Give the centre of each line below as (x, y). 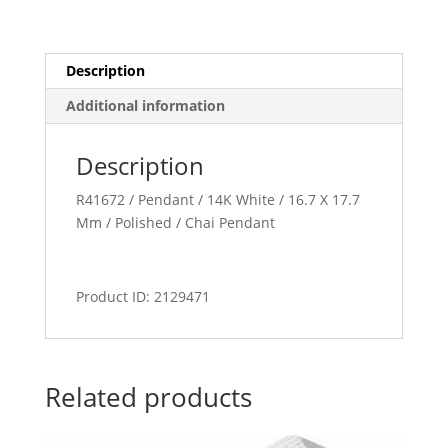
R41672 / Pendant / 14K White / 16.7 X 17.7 (217, 200)
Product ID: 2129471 (142, 297)
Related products (148, 397)
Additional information (145, 106)
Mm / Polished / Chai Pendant (175, 223)
